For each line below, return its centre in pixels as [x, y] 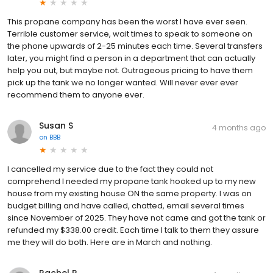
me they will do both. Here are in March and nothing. [110, 242]
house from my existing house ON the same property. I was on [129, 193]
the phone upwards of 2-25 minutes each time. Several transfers [135, 46]
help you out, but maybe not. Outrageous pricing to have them [130, 70]
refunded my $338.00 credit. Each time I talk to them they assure [133, 230]
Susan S [56, 125]
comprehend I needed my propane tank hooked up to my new [132, 181]
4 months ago [239, 127]
